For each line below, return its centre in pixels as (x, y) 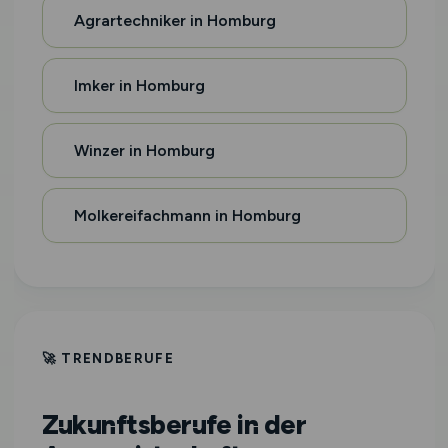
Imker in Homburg (139, 85)
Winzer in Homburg (144, 150)
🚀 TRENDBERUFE (108, 358)
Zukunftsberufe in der (174, 424)
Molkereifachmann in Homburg (187, 215)
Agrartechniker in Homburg (174, 20)
